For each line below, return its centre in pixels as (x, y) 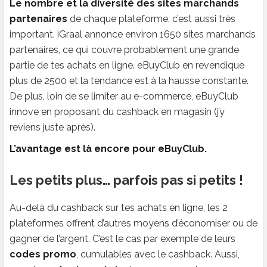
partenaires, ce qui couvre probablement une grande (124, 49)
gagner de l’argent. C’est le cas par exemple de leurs (122, 238)
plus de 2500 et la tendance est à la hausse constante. (129, 80)
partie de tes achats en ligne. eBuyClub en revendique (127, 65)
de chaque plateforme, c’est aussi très (151, 18)
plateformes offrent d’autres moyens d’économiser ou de (133, 223)
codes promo (43, 254)
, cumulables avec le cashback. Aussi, (158, 254)
